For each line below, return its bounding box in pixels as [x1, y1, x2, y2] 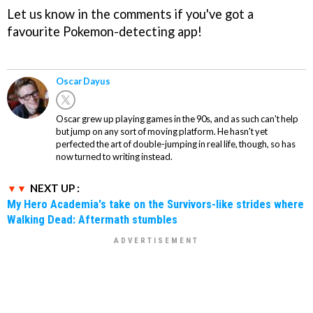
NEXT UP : [30, 182, 80, 195]
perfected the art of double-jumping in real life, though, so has [56, 138, 296, 150]
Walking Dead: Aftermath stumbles [7, 212, 177, 227]
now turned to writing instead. [56, 151, 173, 163]
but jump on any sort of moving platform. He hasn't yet [56, 126, 268, 138]
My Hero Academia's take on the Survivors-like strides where [7, 197, 304, 212]
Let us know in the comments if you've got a [7, 6, 254, 22]
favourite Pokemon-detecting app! [7, 23, 202, 39]
